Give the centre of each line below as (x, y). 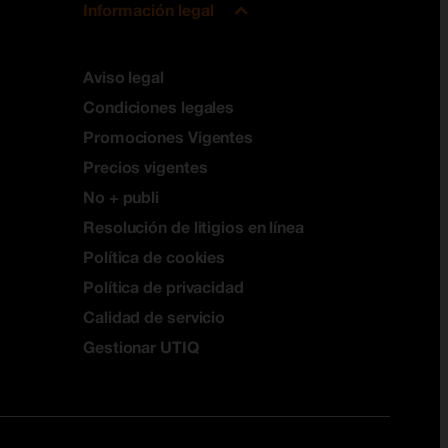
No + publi (121, 197)
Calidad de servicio (154, 317)
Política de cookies (154, 257)
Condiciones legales (159, 107)
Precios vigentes (145, 167)
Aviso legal (123, 77)
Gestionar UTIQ (141, 347)
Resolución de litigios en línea (193, 227)
